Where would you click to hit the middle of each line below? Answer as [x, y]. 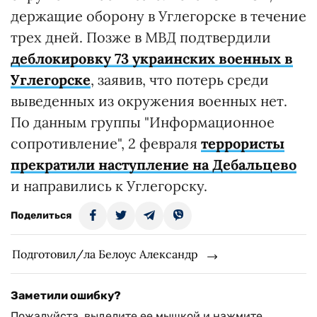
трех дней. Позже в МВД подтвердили [141, 37]
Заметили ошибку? [66, 295]
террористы [243, 143]
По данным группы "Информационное [143, 122]
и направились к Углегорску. [109, 186]
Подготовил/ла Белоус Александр [105, 254]
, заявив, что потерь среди [180, 80]
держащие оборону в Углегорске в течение [158, 16]
